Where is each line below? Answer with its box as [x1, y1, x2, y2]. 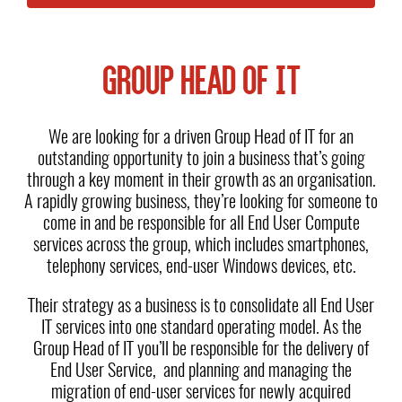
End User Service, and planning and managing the [50, 363, 352, 380]
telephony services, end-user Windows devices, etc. [46, 258, 356, 276]
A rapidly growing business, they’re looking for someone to [24, 194, 378, 212]
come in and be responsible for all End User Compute [42, 215, 360, 233]
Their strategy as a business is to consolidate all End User [28, 298, 374, 316]
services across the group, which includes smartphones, [33, 237, 369, 255]
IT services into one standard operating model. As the [40, 319, 362, 337]
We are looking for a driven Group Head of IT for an [48, 129, 354, 147]
